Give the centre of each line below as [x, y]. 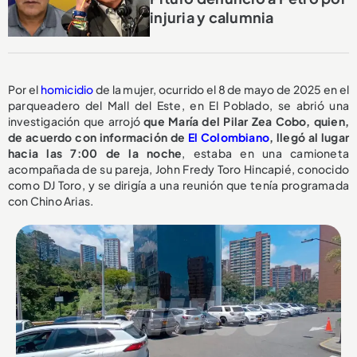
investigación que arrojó [74, 122]
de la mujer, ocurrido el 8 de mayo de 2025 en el [221, 90]
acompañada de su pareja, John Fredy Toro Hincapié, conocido [178, 169]
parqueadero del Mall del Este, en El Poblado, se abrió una [178, 106]
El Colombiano [229, 137]
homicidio [67, 90]
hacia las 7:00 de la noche [95, 153]
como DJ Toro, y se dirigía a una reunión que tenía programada [178, 185]
